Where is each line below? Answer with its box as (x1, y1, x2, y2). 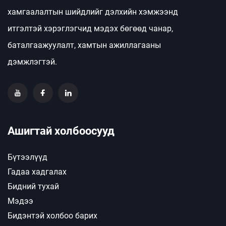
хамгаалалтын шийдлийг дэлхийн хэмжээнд (8, 7, 178, 17)
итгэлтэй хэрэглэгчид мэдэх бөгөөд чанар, (8, 24, 173, 34)
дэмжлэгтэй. (8, 57, 57, 67)
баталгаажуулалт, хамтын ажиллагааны (8, 40, 161, 50)
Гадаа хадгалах (8, 167, 67, 177)
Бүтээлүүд (8, 152, 47, 162)
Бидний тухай (8, 182, 59, 192)
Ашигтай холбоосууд (8, 125, 115, 138)
